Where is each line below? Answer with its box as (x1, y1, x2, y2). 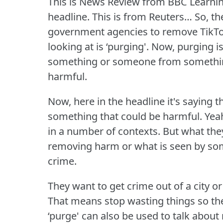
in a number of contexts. (48, 124, 160, 138)
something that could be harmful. (48, 110, 202, 123)
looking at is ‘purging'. (48, 40, 149, 54)
